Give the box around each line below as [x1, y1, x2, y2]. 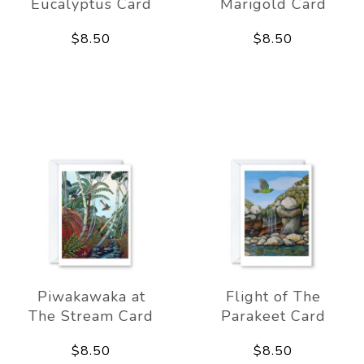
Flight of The [225, 286, 321, 306]
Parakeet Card [220, 305, 326, 326]
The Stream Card [28, 305, 154, 326]
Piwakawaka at [37, 286, 145, 306]
